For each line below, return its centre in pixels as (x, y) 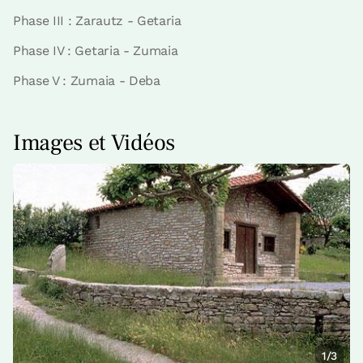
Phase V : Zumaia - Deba (87, 80)
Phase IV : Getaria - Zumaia (96, 50)
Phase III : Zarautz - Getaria (97, 20)
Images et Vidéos (94, 142)
